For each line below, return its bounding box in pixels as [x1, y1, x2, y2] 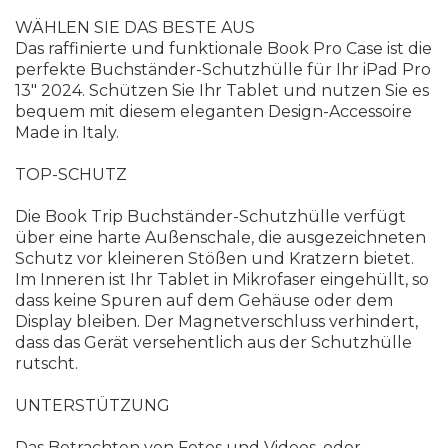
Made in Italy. [15, 123, 119, 143]
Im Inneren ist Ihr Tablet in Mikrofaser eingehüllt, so [15, 270, 429, 290]
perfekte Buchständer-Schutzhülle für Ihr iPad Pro [15, 60, 431, 80]
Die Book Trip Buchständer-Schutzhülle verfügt [15, 207, 406, 227]
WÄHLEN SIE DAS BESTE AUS [15, 18, 255, 38]
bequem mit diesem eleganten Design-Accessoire [15, 102, 412, 122]
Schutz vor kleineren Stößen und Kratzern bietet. [15, 249, 414, 269]
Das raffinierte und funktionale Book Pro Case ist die [15, 39, 432, 59]
